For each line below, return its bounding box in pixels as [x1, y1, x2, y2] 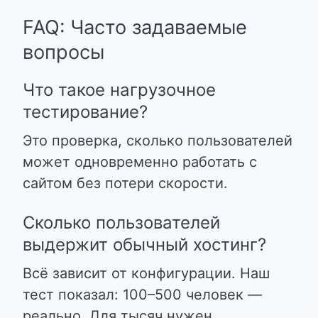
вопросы [23, 40, 104, 64]
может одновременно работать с [23, 153, 257, 170]
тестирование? [23, 102, 148, 122]
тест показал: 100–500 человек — [23, 286, 262, 303]
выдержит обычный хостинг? [23, 234, 266, 255]
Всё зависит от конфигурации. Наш [23, 265, 270, 282]
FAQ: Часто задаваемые [23, 16, 247, 39]
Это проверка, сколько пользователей [23, 132, 292, 149]
